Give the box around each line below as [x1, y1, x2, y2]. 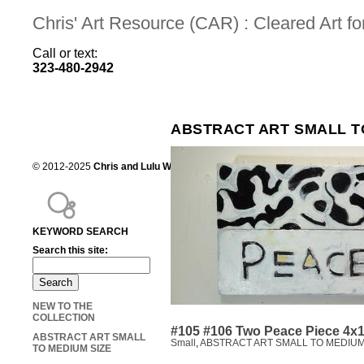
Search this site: [32, 245, 108, 257]
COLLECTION [32, 312, 95, 324]
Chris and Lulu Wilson [93, 161, 193, 173]
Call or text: [32, 45, 117, 60]
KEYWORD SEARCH [32, 226, 128, 238]
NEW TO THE [32, 301, 93, 313]
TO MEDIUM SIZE [32, 343, 111, 355]
